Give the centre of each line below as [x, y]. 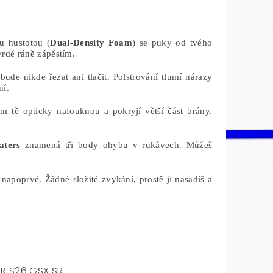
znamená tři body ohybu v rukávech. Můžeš [116, 145]
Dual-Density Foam [91, 43]
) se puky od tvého [172, 43]
